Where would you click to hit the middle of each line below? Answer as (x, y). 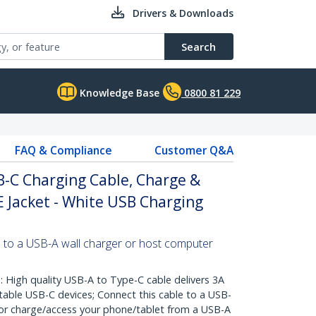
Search (199, 47)
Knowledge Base (118, 93)
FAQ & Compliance (63, 150)
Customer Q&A (194, 150)
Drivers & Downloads (183, 13)
